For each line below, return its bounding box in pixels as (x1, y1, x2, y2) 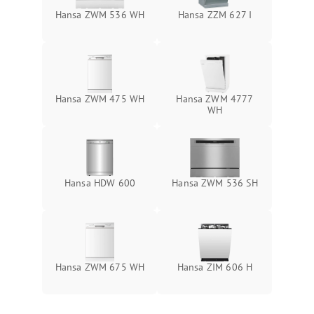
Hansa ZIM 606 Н (177, 261, 253, 274)
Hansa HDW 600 (64, 177, 135, 190)
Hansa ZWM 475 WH (55, 93, 145, 106)
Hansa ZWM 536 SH (172, 177, 258, 190)
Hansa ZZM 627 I (177, 8, 252, 22)
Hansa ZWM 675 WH (55, 261, 145, 274)
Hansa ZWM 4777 (176, 93, 254, 106)
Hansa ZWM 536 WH (55, 8, 145, 22)
